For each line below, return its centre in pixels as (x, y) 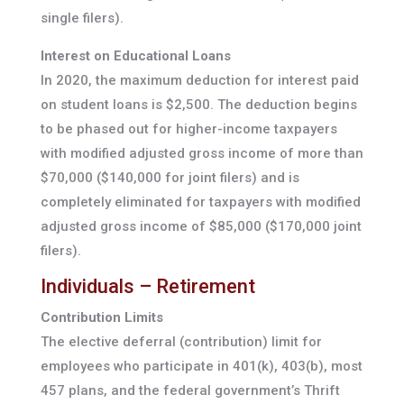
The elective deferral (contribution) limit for (181, 342)
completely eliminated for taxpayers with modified (200, 202)
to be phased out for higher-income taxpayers (188, 129)
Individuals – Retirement (147, 287)
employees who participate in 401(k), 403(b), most (201, 367)
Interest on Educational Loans (135, 56)
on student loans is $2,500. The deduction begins (198, 105)
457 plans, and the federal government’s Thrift (190, 391)
